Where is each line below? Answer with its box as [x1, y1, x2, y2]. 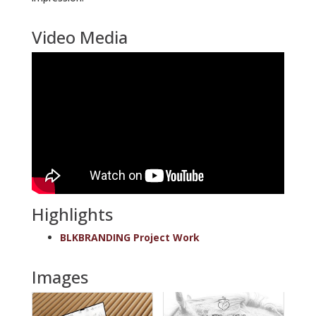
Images [32, 265, 88, 289]
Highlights [32, 202, 113, 226]
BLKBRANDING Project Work [60, 231, 200, 245]
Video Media [32, 25, 128, 49]
